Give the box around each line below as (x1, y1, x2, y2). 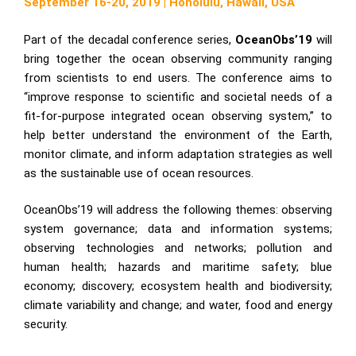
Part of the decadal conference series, (24, 32, 236, 47)
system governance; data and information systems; (24, 222, 332, 237)
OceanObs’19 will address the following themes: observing (24, 203, 332, 218)
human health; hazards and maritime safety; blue (24, 260, 332, 275)
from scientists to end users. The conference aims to (24, 70, 332, 85)
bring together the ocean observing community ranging (24, 51, 332, 66)
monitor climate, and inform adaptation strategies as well (24, 146, 332, 161)
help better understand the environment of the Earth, (24, 127, 332, 142)
